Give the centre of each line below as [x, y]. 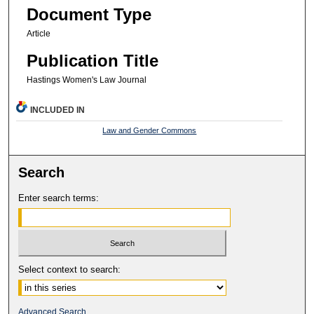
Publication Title [92, 60]
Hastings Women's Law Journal [86, 80]
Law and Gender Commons [150, 130]
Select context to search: [70, 270]
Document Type [89, 15]
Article [38, 34]
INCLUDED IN [58, 110]
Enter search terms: [59, 198]
